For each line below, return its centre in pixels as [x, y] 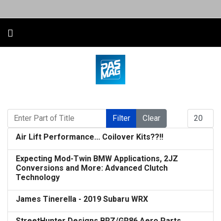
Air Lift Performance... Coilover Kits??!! [90, 137]
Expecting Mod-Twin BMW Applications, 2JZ [97, 159]
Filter [121, 118]
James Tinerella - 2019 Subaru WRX [82, 199]
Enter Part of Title [35, 113]
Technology [38, 177]
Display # [201, 113]
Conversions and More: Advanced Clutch [92, 168]
